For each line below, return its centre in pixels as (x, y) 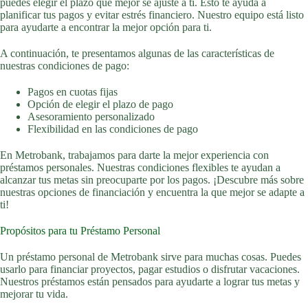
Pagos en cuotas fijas (73, 92)
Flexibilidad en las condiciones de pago (113, 129)
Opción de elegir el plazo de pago (100, 104)
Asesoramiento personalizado (91, 117)
